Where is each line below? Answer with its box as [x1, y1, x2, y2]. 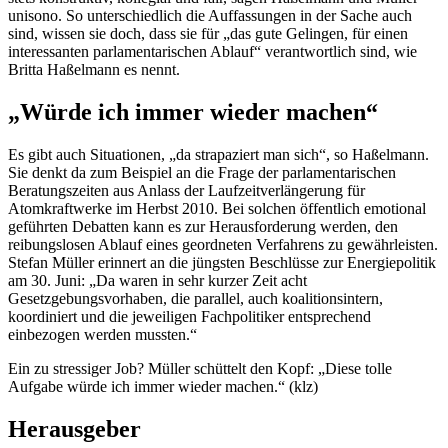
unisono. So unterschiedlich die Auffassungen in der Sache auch [8, 7, 412, 25]
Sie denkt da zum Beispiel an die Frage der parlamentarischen [8, 163, 396, 181]
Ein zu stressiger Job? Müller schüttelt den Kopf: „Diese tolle [8, 359, 392, 377]
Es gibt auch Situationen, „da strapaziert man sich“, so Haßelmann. [8, 145, 429, 163]
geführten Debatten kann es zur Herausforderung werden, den [8, 217, 398, 235]
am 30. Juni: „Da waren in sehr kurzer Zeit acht [8, 271, 307, 289]
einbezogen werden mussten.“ [8, 325, 197, 343]
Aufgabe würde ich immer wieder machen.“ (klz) [8, 377, 318, 395]
